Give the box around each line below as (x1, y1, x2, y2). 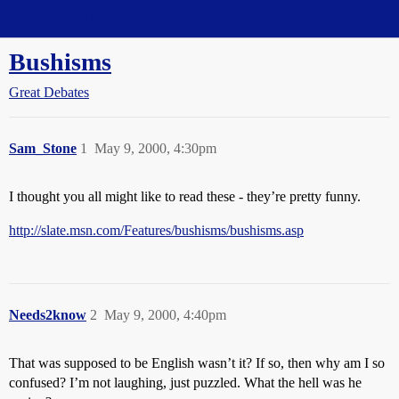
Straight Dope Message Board (9, 11, 178, 26)
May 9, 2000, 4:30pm (94, 141, 216, 156)
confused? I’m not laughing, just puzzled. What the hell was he (9, 375, 362, 390)
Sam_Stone (9, 141, 77, 156)
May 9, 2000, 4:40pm (104, 307, 226, 322)
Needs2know (9, 307, 86, 322)
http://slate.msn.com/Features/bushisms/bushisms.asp (9, 223, 304, 238)
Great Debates (9, 85, 89, 100)
